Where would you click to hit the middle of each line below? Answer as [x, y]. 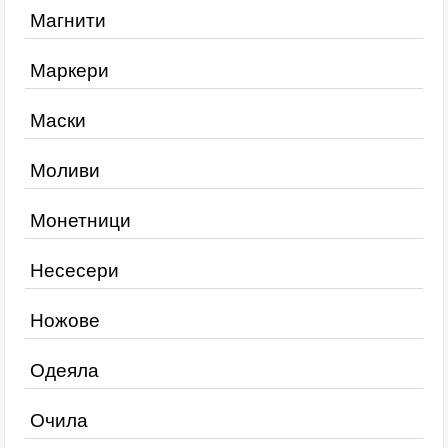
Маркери [69, 70]
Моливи [65, 170]
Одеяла [64, 370]
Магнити [68, 20]
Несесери [74, 270]
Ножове [65, 320]
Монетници [80, 220]
